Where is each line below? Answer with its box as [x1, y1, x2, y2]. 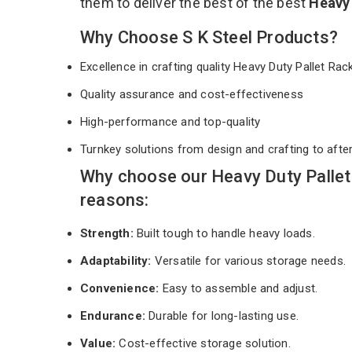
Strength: [80, 225, 137, 240]
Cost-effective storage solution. [119, 335, 291, 350]
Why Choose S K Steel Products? [80, 27, 338, 47]
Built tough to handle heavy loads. [137, 225, 315, 240]
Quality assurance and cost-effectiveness [80, 86, 307, 101]
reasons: [80, 189, 149, 210]
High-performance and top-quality [80, 114, 264, 129]
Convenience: [80, 280, 159, 295]
